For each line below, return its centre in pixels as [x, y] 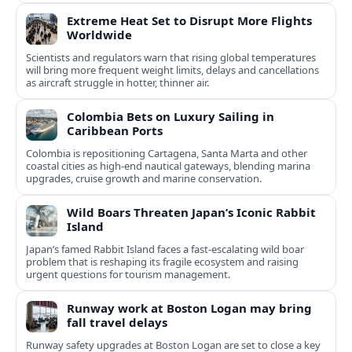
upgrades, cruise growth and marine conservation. [144, 179]
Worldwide [99, 35]
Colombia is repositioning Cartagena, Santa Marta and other [167, 154]
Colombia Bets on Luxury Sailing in [170, 117]
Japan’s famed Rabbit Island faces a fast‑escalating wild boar [165, 249]
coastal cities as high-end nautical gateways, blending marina [168, 166]
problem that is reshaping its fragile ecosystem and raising [162, 262]
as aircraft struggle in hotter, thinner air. [117, 83]
